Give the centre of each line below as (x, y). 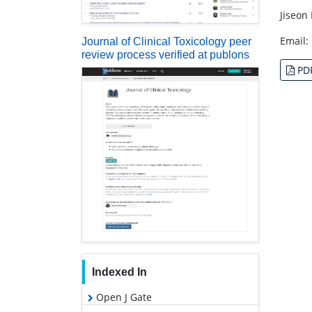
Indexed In (119, 272)
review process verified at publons (165, 54)
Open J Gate (123, 297)
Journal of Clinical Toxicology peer (166, 41)
